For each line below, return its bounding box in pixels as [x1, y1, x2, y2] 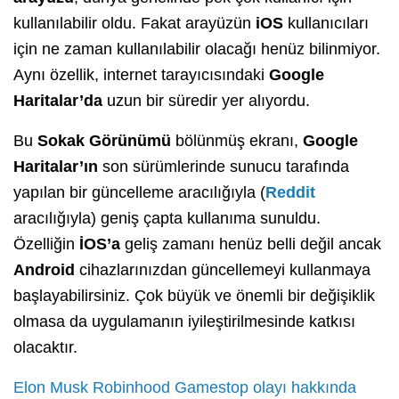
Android [13, 261, 75, 280]
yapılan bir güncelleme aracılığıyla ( [13, 183, 265, 202]
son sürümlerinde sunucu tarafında [98, 158, 349, 176]
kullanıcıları [283, 14, 369, 33]
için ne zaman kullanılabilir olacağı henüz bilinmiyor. [13, 40, 380, 59]
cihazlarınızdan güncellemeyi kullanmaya [75, 261, 370, 280]
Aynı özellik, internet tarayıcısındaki [13, 66, 269, 85]
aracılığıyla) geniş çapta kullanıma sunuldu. [13, 209, 321, 228]
